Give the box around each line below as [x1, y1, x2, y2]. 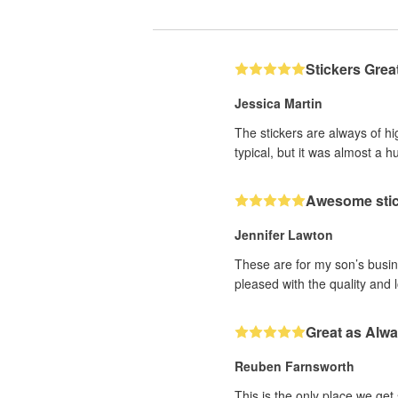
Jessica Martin [235, 93, 322, 112]
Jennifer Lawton [235, 225, 333, 243]
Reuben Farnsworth [235, 356, 354, 375]
